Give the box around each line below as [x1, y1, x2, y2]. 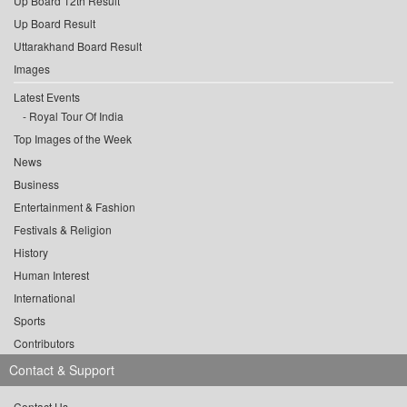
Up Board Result [14, 15, 95, 32]
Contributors [14, 335, 74, 352]
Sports [14, 313, 45, 329]
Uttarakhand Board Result [14, 38, 142, 55]
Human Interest [14, 267, 89, 283]
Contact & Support [9, 361, 114, 380]
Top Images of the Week [14, 131, 132, 147]
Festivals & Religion [14, 222, 112, 238]
